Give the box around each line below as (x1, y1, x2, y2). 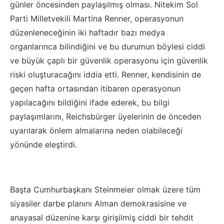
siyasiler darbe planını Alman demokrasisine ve (10, 198, 186, 208)
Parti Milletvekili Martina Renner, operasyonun (10, 13, 183, 23)
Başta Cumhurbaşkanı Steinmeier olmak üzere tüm (10, 184, 200, 194)
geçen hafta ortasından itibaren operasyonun (10, 83, 180, 93)
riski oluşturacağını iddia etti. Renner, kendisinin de (10, 69, 201, 79)
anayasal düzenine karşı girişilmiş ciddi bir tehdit (10, 212, 193, 222)
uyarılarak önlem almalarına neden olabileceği (10, 125, 182, 135)
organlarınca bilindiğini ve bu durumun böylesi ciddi (10, 41, 205, 51)
